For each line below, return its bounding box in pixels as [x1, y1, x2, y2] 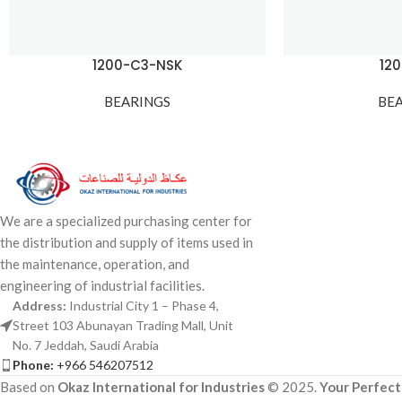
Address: [13, 298, 69, 314]
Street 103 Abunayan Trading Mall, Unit [13, 318, 233, 334]
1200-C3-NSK [92, 56, 182, 75]
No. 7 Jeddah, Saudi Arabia [13, 337, 159, 354]
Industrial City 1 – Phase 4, [69, 298, 219, 314]
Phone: [13, 357, 54, 373]
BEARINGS [103, 93, 170, 110]
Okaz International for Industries [57, 379, 265, 396]
